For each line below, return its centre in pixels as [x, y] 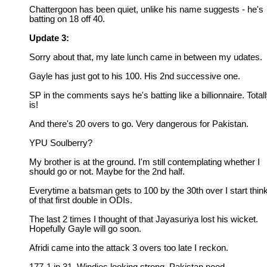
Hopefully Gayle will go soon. [85, 229]
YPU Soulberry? [61, 143]
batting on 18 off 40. [67, 19]
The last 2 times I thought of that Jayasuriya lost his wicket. [144, 219]
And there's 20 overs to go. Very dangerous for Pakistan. [139, 124]
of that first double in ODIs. [81, 200]
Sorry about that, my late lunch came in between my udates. [146, 57]
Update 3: [49, 38]
